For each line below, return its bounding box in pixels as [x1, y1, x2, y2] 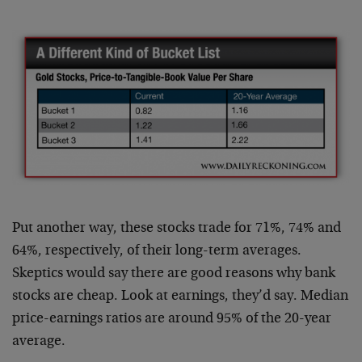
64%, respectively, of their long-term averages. [12, 243, 301, 259]
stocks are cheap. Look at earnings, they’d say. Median [12, 288, 348, 304]
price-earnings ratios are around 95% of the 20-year [12, 311, 331, 326]
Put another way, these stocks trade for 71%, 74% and [12, 221, 341, 236]
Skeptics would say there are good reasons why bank [12, 266, 335, 281]
